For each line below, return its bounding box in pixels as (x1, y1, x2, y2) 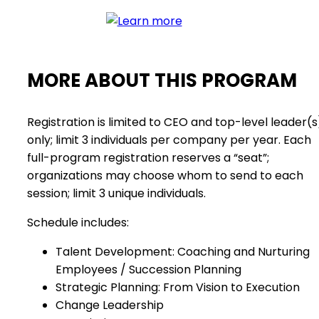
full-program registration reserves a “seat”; (27, 150, 269, 166)
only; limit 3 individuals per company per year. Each (27, 132, 311, 148)
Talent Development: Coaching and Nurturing (56, 244, 310, 260)
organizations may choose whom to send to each (27, 167, 303, 184)
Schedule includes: (27, 214, 129, 231)
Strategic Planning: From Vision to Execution (56, 279, 300, 296)
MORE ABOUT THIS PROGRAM (27, 68, 297, 93)
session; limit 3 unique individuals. (27, 185, 206, 202)
